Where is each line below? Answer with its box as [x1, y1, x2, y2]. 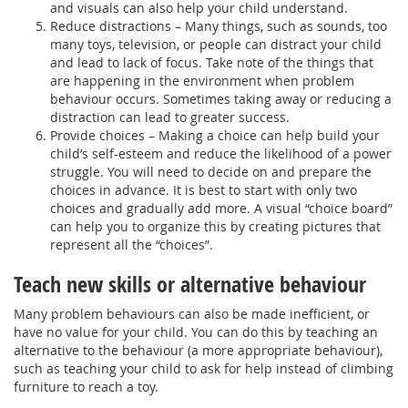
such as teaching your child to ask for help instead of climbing [14, 359, 393, 377]
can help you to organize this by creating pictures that [50, 217, 381, 235]
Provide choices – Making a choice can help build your [50, 126, 380, 144]
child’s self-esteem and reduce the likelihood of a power [50, 144, 392, 162]
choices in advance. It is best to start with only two [50, 180, 357, 199]
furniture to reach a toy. [14, 377, 158, 395]
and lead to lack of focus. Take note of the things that [50, 53, 373, 71]
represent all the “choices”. [50, 235, 213, 253]
